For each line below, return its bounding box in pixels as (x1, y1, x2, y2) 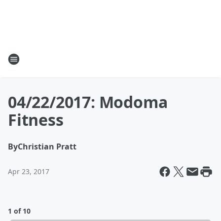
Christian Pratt (18, 141, 76, 152)
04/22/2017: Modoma (8, 91, 168, 112)
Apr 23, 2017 (8, 167, 49, 176)
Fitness (8, 109, 64, 130)
